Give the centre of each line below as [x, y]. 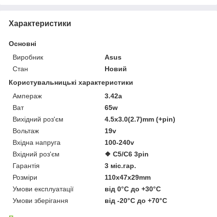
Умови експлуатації [43, 189]
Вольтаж [26, 131]
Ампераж [27, 96]
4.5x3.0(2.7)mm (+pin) [140, 119]
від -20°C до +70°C [136, 200]
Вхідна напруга [37, 142]
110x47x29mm [128, 177]
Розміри [25, 177]
